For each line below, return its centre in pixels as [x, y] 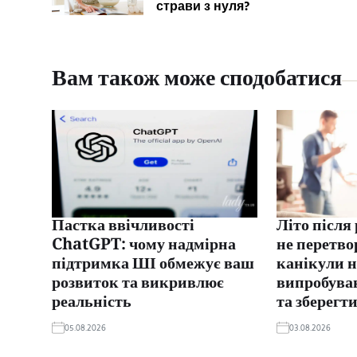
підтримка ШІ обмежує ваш [153, 266]
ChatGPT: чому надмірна [144, 247]
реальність [92, 304]
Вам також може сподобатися [197, 80]
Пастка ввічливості [123, 228]
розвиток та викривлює [138, 285]
